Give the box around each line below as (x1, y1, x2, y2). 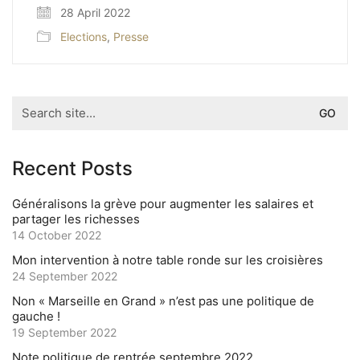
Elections (60, 29, 107, 43)
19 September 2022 (12, 325, 117, 339)
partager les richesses (12, 211, 140, 227)
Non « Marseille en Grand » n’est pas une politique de (12, 292, 314, 309)
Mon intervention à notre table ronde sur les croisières (12, 252, 323, 268)
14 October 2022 (12, 227, 101, 242)
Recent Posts (12, 156, 133, 180)
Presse (113, 29, 149, 43)
